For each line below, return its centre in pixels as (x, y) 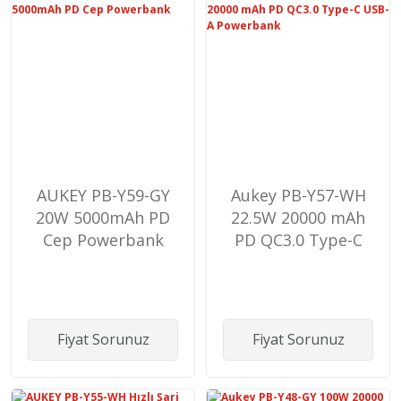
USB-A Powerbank (298, 262)
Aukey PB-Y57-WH (298, 195)
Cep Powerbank (103, 239)
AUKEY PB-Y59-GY (103, 195)
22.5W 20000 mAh (298, 217)
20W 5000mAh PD (103, 217)
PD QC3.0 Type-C (298, 239)
